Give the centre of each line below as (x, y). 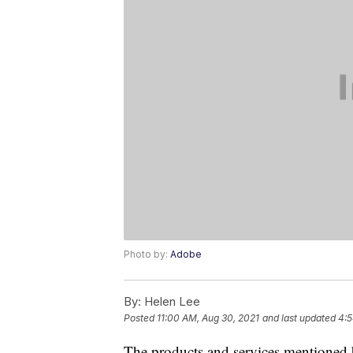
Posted (140, 318)
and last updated (299, 318)
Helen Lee (171, 302)
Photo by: (147, 255)
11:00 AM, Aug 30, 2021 (208, 318)
